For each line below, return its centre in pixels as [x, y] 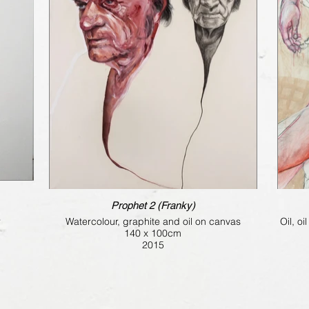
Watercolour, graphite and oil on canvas [153, 222]
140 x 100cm [153, 233]
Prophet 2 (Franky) [172, 206]
